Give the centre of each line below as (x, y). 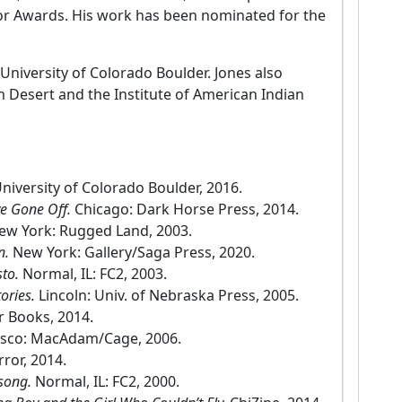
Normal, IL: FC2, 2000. (107, 382)
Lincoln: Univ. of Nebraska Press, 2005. (169, 296)
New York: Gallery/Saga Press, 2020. (134, 253)
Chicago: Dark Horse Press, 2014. (187, 210)
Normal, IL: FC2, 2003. (95, 274)
